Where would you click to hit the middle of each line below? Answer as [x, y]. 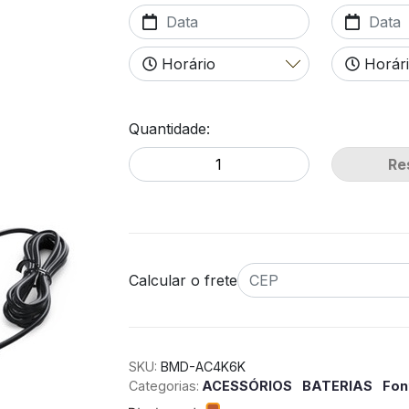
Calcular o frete [183, 280]
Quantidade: [169, 129]
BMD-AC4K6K [201, 367]
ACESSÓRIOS [247, 386]
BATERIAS [339, 386]
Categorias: [164, 386]
